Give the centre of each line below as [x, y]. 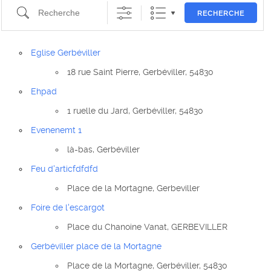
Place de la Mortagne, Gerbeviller [134, 188]
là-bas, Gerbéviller [104, 150]
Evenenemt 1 [57, 130]
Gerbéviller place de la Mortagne [96, 247]
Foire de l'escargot [68, 208]
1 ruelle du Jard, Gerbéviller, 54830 [135, 111]
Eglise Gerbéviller [66, 53]
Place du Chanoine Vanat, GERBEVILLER [148, 227]
